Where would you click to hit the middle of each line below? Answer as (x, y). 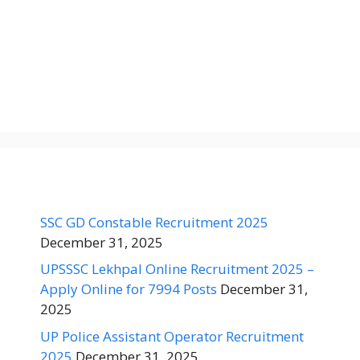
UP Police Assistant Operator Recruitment (172, 336)
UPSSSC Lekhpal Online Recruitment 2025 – (177, 269)
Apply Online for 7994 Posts (129, 289)
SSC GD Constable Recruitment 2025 (154, 222)
